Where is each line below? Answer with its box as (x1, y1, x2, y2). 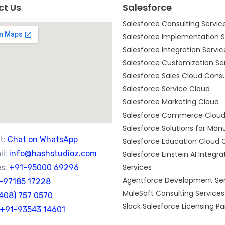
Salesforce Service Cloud (123, 84, 210, 94)
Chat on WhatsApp (8, 135, 78, 145)
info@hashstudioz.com (9, 149, 97, 159)
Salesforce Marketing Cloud (123, 97, 219, 107)
